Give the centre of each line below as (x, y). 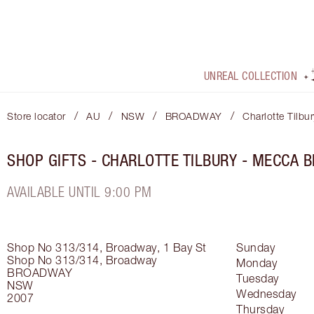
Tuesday (258, 279)
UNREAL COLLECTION (251, 76)
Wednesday (266, 294)
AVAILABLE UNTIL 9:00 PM (80, 192)
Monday (257, 263)
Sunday (255, 248)
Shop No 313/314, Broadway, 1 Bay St (107, 248)
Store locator (36, 116)
